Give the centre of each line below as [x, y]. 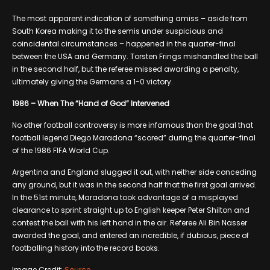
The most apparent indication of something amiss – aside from [130, 18]
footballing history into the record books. [86, 248]
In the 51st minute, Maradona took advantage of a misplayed [125, 197]
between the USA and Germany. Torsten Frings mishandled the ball [135, 56]
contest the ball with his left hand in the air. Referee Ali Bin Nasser [130, 222]
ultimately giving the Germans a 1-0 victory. [93, 81]
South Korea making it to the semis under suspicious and [118, 31]
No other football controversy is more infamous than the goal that [133, 125]
